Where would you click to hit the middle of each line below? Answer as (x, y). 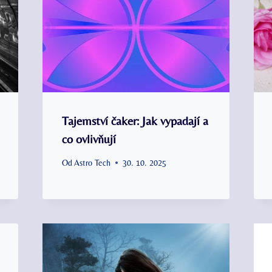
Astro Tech (92, 162)
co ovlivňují (89, 138)
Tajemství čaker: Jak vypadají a (135, 120)
